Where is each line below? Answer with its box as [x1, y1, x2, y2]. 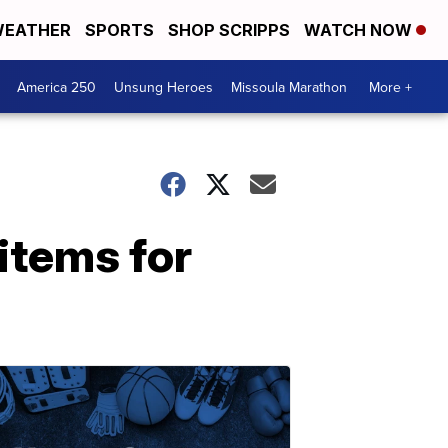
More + [369, 76, 412, 97]
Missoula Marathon [231, 76, 347, 97]
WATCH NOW [304, 20, 416, 40]
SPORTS [85, 20, 154, 40]
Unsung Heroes [114, 76, 213, 97]
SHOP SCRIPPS [168, 20, 290, 40]
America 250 [17, 76, 96, 97]
